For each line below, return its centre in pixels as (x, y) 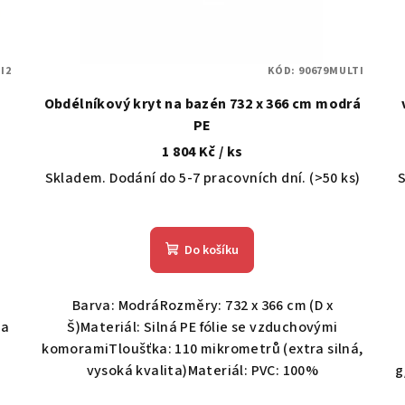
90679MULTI (331, 71)
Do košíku (212, 250)
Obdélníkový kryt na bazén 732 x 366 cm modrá (202, 104)
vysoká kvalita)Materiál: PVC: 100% (202, 370)
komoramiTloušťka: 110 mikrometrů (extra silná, (202, 348)
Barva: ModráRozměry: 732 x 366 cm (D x (202, 305)
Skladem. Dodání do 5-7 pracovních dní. (177, 178)
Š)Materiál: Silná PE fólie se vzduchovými (202, 327)
